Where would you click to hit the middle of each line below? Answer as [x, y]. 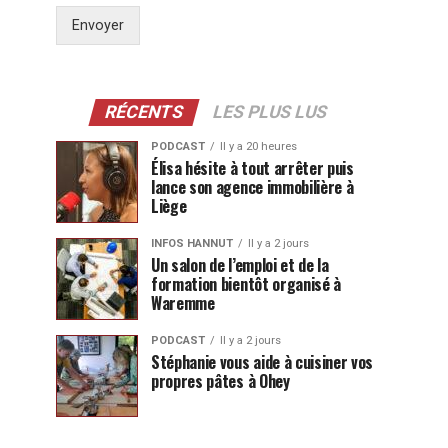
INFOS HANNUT [192, 244]
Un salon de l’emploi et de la [240, 265]
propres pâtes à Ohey [220, 381]
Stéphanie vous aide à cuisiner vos [262, 362]
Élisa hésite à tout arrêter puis [252, 168]
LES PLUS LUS [270, 112]
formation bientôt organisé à [246, 284]
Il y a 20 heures [258, 147]
